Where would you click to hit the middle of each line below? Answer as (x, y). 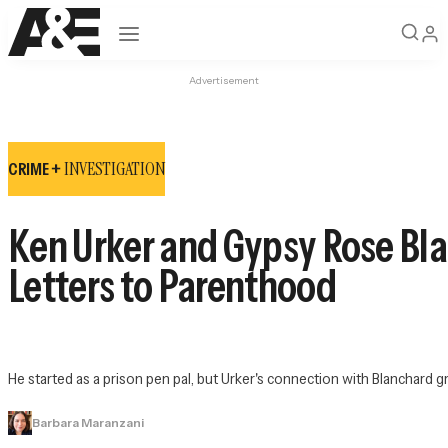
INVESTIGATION (114, 169)
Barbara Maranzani (88, 423)
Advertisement (224, 80)
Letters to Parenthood (172, 286)
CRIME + (36, 169)
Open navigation (169, 30)
